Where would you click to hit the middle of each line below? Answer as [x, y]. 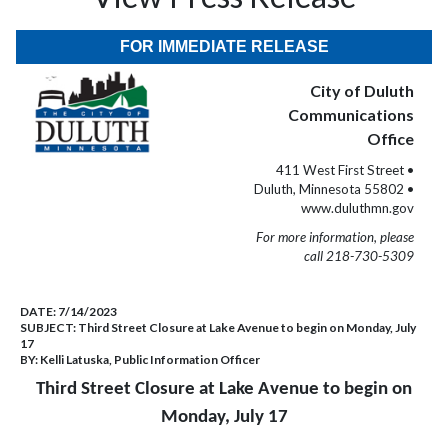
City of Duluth [362, 90]
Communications [351, 114]
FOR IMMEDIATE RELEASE [224, 46]
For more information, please [335, 237]
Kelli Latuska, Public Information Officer [150, 359]
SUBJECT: [49, 327]
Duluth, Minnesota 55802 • [334, 189]
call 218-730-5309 [359, 256]
